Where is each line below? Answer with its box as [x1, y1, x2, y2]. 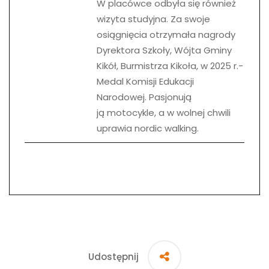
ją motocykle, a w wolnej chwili [97, 106, 231, 119]
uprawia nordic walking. [97, 121, 199, 134]
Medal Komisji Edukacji [97, 74, 194, 88]
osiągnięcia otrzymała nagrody [97, 28, 235, 41]
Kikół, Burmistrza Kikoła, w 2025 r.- [97, 59, 243, 72]
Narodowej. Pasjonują [97, 90, 192, 103]
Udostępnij [88, 250, 139, 264]
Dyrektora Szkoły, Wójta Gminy [97, 43, 232, 56]
